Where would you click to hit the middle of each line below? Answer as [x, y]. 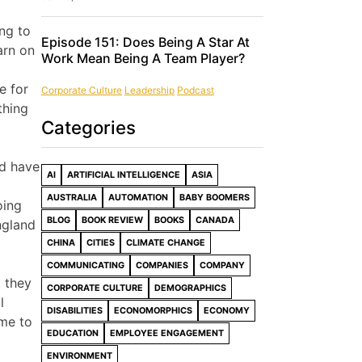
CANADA [215, 220]
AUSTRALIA [72, 197]
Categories [88, 128]
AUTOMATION [138, 197]
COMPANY [222, 265]
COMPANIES [162, 265]
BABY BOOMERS [215, 197]
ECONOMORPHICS [153, 310]
